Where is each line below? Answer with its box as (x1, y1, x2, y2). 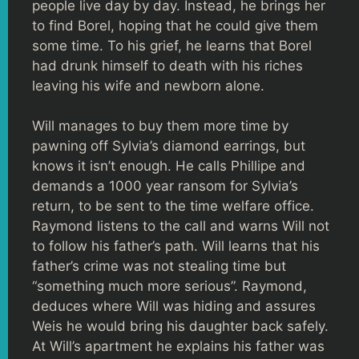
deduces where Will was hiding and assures (32, 298, 316, 314)
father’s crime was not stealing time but (32, 258, 286, 274)
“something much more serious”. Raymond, (32, 278, 307, 294)
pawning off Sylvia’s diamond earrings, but (32, 138, 305, 154)
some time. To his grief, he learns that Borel (32, 37, 312, 54)
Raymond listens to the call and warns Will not (32, 218, 329, 234)
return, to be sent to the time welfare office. (32, 198, 314, 214)
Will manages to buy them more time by (32, 118, 288, 134)
